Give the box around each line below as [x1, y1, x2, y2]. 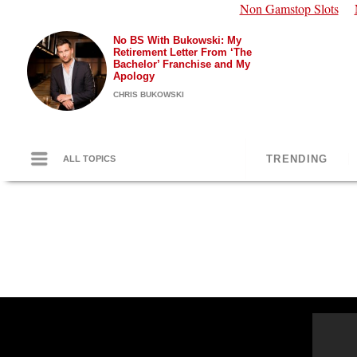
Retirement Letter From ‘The [113, 46, 252, 58]
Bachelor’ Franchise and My [113, 58, 250, 70]
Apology [113, 70, 155, 82]
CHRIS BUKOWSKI [113, 90, 184, 99]
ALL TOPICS [63, 154, 116, 163]
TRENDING [266, 153, 328, 165]
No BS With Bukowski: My [113, 34, 241, 46]
